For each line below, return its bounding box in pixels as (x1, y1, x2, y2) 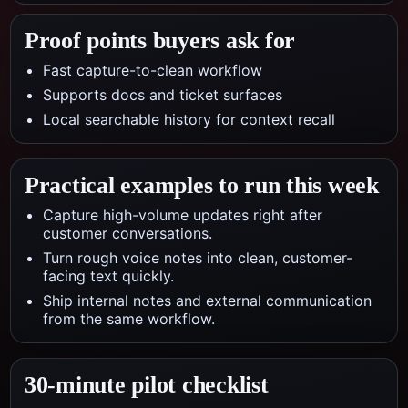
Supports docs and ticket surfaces (43, 86, 282, 104)
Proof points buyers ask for (25, 27, 295, 54)
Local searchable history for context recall (43, 110, 335, 128)
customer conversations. (43, 224, 212, 242)
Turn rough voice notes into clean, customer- (43, 249, 352, 267)
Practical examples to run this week (25, 172, 379, 199)
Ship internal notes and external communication (43, 291, 372, 310)
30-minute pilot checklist (25, 372, 269, 398)
